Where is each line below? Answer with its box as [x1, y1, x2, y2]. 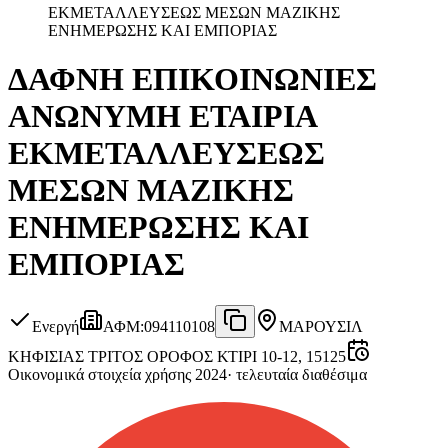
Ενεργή [32, 317, 79, 335]
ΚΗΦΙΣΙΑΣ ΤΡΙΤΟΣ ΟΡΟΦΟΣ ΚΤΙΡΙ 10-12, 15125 [8, 347, 346, 365]
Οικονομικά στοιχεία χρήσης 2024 [8, 365, 227, 383]
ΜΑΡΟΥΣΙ [279, 317, 351, 335]
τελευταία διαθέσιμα [236, 365, 367, 383]
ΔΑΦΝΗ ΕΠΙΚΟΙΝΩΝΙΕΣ [8, 61, 377, 98]
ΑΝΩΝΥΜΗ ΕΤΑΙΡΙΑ [8, 98, 316, 135]
